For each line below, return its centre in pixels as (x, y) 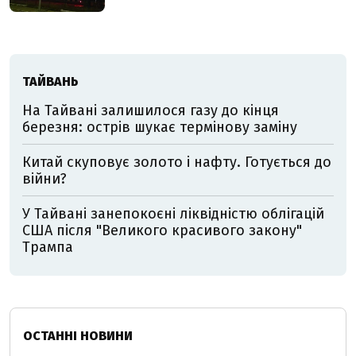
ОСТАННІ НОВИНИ (78, 336)
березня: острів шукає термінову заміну (160, 128)
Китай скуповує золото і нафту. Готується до (177, 163)
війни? (44, 179)
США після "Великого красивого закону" (162, 231)
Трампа (48, 248)
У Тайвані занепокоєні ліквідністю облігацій (173, 214)
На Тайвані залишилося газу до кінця (151, 111)
